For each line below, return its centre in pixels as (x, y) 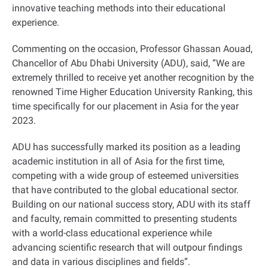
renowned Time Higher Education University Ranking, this (132, 92)
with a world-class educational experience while (112, 233)
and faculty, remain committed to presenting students (124, 219)
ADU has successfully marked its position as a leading (126, 147)
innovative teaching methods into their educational (119, 8)
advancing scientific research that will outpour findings (127, 247)
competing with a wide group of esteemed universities (125, 176)
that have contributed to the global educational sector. (125, 190)
